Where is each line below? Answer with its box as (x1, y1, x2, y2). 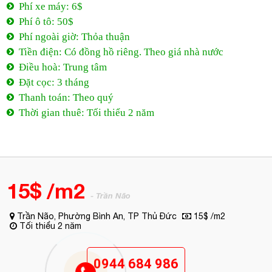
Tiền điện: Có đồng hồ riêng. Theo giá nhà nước (19, 42, 224, 55)
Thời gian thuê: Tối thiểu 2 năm (19, 103, 155, 115)
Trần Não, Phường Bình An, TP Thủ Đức (15, 208, 177, 218)
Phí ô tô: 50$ (19, 12, 74, 24)
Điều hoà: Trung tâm (19, 58, 107, 70)
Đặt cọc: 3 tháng (19, 73, 90, 85)
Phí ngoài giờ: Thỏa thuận (19, 27, 131, 39)
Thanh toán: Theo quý (19, 88, 114, 100)
